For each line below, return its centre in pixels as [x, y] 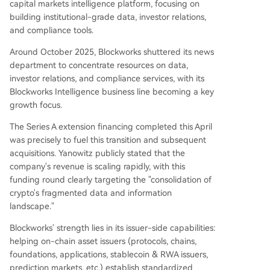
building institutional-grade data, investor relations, [108, 17]
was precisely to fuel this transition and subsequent [108, 140]
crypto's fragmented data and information [91, 193]
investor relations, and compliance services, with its [107, 78]
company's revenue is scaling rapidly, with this [97, 166]
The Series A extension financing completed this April [111, 126]
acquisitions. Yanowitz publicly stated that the [97, 153]
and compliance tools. [52, 30]
